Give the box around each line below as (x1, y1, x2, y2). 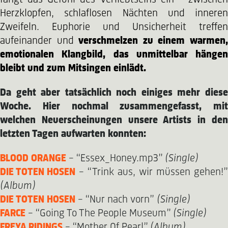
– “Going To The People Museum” (25, 208, 173, 219)
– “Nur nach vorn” (75, 194, 154, 205)
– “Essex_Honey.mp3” (66, 153, 165, 164)
